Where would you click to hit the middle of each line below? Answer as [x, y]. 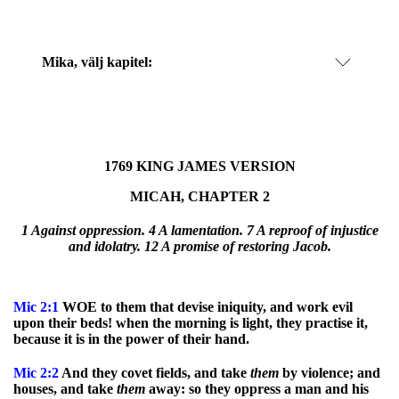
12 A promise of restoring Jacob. [237, 246]
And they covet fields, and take [155, 373]
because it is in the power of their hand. [131, 339]
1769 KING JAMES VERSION [199, 166]
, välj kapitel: [113, 62]
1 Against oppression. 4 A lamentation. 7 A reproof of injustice [199, 230]
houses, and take [65, 389]
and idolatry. [106, 246]
